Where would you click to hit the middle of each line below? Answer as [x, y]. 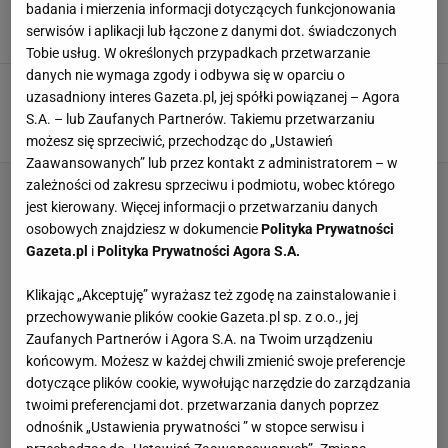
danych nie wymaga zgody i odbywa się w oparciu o [186, 75]
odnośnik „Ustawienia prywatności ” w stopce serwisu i [195, 427]
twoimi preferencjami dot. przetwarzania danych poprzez [203, 405]
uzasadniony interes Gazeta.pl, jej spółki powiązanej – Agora [213, 97]
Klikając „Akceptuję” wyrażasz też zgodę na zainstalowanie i [211, 295]
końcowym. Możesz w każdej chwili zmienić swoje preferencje [216, 361]
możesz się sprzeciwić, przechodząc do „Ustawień [180, 141]
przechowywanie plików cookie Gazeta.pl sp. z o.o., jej [192, 317]
